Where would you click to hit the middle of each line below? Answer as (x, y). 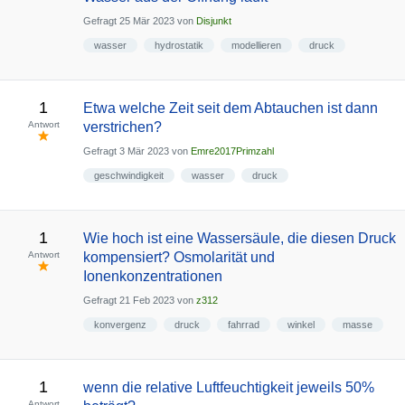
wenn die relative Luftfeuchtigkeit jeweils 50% (228, 387)
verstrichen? (122, 127)
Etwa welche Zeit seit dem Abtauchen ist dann (230, 108)
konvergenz (120, 325)
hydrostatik (179, 45)
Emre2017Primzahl (232, 151)
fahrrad (243, 325)
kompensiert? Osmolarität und (179, 257)
